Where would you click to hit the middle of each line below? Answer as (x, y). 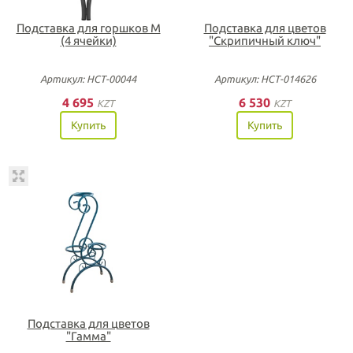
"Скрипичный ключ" (265, 41)
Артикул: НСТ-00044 (88, 79)
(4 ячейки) (88, 41)
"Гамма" (88, 336)
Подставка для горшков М (88, 28)
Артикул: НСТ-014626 (265, 79)
